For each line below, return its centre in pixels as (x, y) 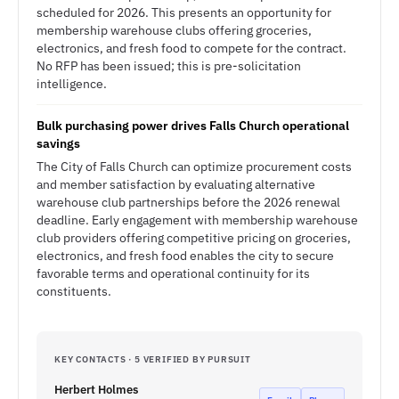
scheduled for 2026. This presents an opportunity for (184, 12)
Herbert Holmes (96, 390)
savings (58, 143)
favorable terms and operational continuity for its (173, 273)
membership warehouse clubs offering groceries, (174, 30)
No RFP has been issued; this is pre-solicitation (169, 66)
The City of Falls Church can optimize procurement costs (194, 167)
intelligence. (72, 84)
